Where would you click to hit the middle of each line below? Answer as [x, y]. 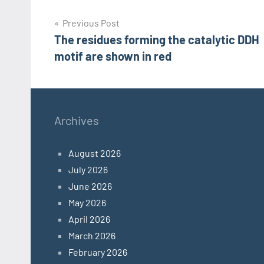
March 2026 [92, 236]
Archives [77, 121]
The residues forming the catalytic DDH [157, 40]
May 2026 [87, 203]
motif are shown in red [113, 56]
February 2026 [98, 252]
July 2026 [88, 170]
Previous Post [91, 23]
